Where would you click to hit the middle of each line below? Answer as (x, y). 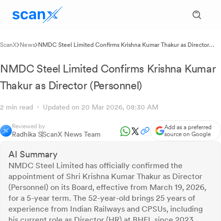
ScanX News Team (72, 134)
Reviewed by (28, 126)
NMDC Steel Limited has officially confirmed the (95, 166)
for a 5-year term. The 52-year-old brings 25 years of (102, 198)
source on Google (187, 134)
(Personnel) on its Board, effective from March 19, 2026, (107, 187)
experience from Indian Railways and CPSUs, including (106, 209)
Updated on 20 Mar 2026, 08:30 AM (99, 107)
